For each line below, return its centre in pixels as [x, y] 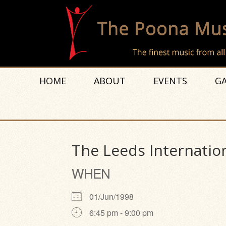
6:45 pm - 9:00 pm [121, 213]
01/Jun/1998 [116, 196]
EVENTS [170, 81]
